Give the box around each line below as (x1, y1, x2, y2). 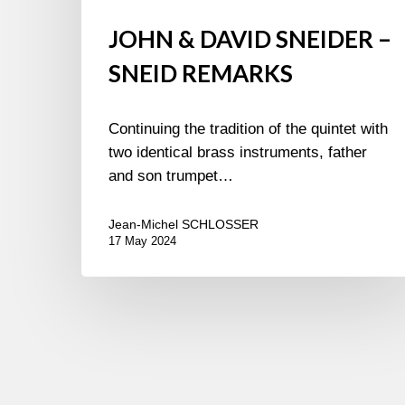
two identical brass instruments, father (108, 144, 367, 162)
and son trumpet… (108, 167, 233, 185)
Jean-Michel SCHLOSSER (108, 217, 259, 232)
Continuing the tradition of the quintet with (108, 120, 388, 138)
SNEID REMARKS (108, 59, 293, 89)
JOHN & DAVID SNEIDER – (108, 24, 391, 54)
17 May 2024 (108, 234, 176, 249)
